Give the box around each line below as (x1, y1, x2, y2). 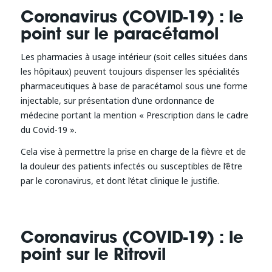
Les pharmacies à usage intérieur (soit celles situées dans (20, 50, 248, 63)
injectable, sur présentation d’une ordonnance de (20, 94, 214, 106)
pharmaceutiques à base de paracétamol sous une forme (20, 80, 248, 92)
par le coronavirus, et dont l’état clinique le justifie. (20, 174, 219, 186)
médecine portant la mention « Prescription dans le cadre (20, 109, 248, 121)
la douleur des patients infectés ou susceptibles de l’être (20, 160, 242, 172)
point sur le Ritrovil (20, 243, 166, 265)
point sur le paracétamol (20, 24, 219, 45)
